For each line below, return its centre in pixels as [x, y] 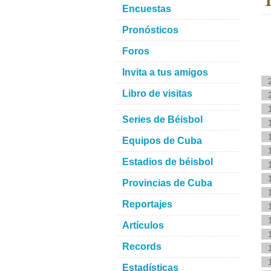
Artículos [143, 225]
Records [142, 247]
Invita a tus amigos [165, 72]
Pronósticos [150, 30]
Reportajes [147, 204]
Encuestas [147, 9]
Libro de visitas [157, 93]
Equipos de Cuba [162, 141]
